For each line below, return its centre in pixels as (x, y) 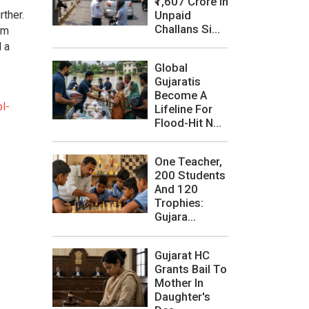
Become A (181, 95)
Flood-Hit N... (188, 122)
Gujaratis (178, 81)
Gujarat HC (182, 256)
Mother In (179, 283)
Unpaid (173, 15)
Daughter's (182, 297)
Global (171, 67)
